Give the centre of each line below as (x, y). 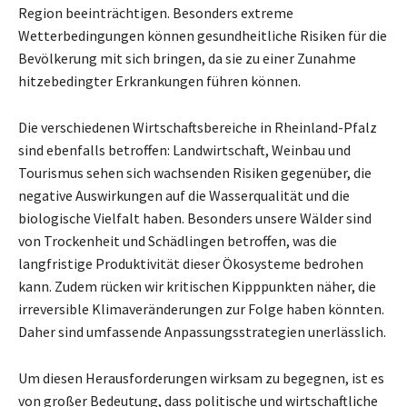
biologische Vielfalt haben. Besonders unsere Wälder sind (195, 218)
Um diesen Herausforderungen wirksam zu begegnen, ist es (201, 378)
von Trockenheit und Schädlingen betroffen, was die (178, 241)
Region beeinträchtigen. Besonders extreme (156, 13)
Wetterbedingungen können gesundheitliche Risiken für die (203, 35)
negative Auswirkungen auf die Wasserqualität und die (184, 195)
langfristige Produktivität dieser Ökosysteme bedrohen (191, 263)
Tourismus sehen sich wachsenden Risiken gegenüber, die (195, 173)
